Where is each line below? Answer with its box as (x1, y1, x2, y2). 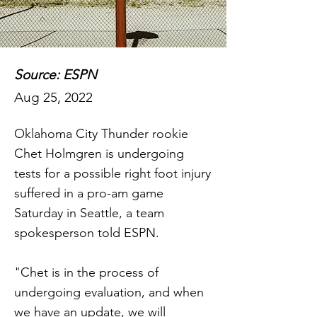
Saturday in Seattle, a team (14, 205, 164, 221)
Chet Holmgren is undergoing (14, 146, 184, 161)
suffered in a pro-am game (14, 185, 163, 201)
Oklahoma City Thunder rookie (14, 126, 188, 142)
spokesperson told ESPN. (14, 225, 159, 241)
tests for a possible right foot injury (14, 166, 211, 181)
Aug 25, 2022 (14, 89, 93, 105)
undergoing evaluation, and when (14, 284, 204, 300)
